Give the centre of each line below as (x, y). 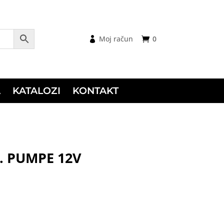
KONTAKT (96, 91)
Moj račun (116, 39)
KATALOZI (37, 91)
